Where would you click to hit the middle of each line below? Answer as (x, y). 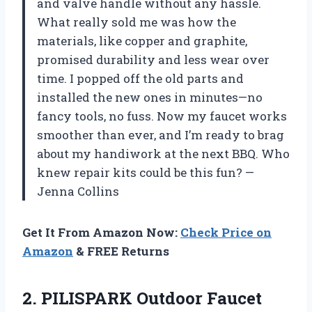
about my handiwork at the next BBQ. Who (163, 154)
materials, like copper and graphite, (142, 41)
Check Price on (226, 233)
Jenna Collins (78, 192)
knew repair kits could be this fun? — (146, 173)
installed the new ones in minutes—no (150, 97)
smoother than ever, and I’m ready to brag (161, 135)
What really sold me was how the (136, 22)
